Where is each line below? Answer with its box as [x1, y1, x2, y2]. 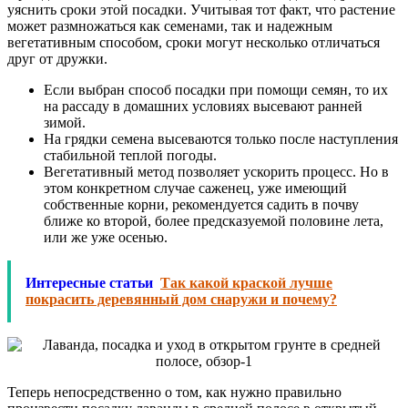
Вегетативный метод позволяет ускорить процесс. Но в [44, 163, 389, 179]
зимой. [44, 114, 86, 130]
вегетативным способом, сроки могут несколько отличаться [7, 34, 380, 50]
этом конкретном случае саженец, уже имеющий [44, 179, 347, 196]
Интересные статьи [25, 274, 153, 291]
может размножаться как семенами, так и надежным [7, 17, 332, 34]
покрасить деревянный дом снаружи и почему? [25, 291, 337, 307]
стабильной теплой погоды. [44, 147, 217, 163]
